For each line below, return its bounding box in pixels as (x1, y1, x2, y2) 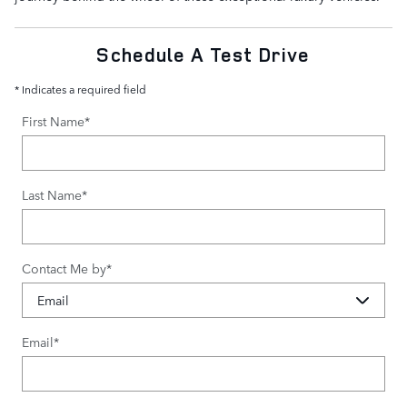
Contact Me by (22, 258, 106, 277)
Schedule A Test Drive (96, 41, 311, 67)
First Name (22, 111, 84, 130)
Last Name (22, 184, 82, 203)
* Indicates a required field (15, 80, 146, 97)
